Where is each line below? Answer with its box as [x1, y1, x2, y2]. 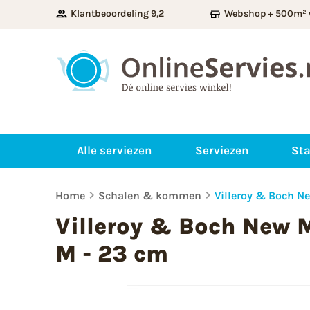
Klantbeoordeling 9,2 [71, 8, 164, 19]
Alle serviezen [76, 143, 152, 158]
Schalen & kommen [98, 188, 201, 202]
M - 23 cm [55, 239, 168, 267]
